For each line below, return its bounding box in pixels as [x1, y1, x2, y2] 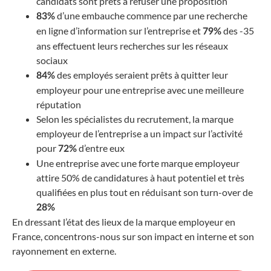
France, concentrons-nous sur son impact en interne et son [12, 230, 254, 242]
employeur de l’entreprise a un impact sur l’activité [36, 127, 243, 139]
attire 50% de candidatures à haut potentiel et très [36, 171, 244, 183]
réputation [36, 98, 83, 110]
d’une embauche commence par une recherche [55, 9, 247, 21]
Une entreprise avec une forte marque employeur [36, 157, 240, 169]
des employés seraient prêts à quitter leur [55, 68, 228, 80]
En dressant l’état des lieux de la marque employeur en [12, 215, 235, 227]
